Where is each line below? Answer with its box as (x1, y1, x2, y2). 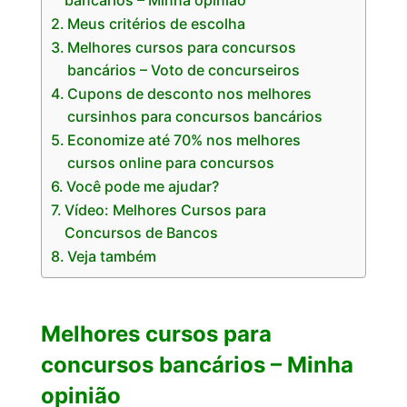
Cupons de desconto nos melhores (66, 84, 312, 103)
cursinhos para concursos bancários (66, 107, 323, 125)
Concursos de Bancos (64, 223, 218, 242)
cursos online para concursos (66, 154, 274, 172)
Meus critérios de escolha (66, 15, 245, 33)
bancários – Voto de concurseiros (66, 61, 300, 79)
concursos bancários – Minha (40, 352, 353, 379)
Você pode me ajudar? (65, 177, 219, 195)
